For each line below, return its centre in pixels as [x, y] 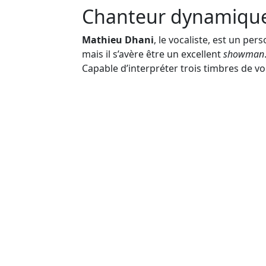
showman [244, 54]
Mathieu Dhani [118, 39]
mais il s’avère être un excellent [153, 54]
